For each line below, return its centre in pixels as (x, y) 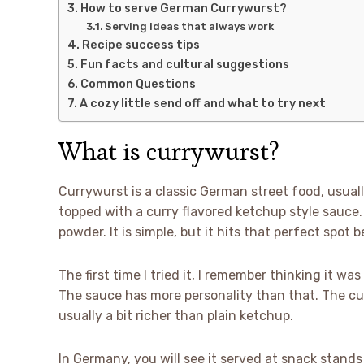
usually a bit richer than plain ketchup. (176, 316)
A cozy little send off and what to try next (202, 104)
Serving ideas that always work (190, 27)
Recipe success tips (141, 45)
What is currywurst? (169, 152)
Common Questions (138, 84)
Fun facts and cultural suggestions (184, 65)
